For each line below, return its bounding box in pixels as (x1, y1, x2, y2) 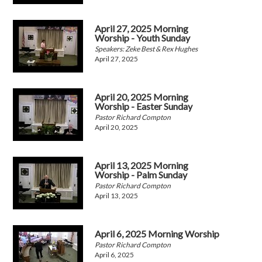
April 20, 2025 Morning (95, 91, 189, 103)
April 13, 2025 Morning (95, 160, 189, 171)
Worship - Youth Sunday (95, 32, 191, 44)
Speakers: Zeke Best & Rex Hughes (95, 44, 198, 54)
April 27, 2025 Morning (95, 23, 189, 35)
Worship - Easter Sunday (95, 101, 193, 112)
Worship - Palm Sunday (95, 169, 188, 181)
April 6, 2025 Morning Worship (95, 228, 220, 240)
